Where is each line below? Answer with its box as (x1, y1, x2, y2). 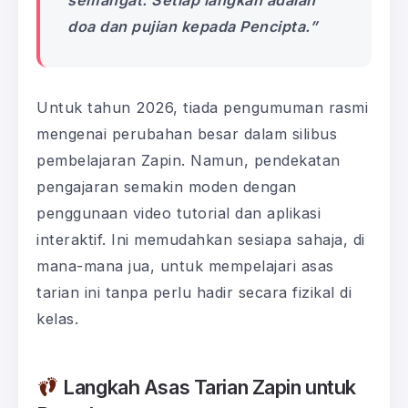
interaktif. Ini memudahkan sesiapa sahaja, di (36, 230, 365, 250)
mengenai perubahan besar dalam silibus (36, 125, 337, 144)
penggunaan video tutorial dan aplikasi (36, 204, 321, 223)
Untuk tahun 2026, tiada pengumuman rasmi (36, 98, 368, 117)
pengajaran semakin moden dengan (36, 178, 297, 197)
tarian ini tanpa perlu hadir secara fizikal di (36, 283, 352, 302)
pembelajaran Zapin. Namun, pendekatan (36, 151, 341, 170)
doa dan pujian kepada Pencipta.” (67, 17, 317, 36)
